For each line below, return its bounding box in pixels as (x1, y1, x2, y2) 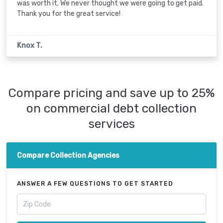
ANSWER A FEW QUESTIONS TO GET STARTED (17, 180, 173, 188)
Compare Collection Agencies (17, 151, 119, 160)
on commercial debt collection (26, 101, 197, 115)
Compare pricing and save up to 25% (8, 85, 215, 100)
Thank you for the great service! (17, 9, 120, 18)
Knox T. (17, 41, 42, 50)
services (88, 116, 135, 131)
